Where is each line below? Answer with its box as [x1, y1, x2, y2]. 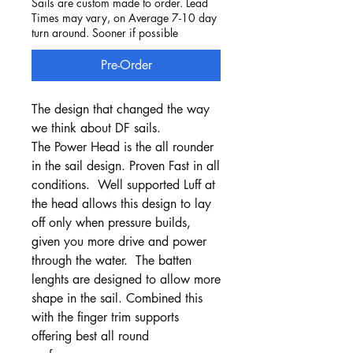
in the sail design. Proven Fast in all [32, 158, 220, 175]
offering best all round [32, 328, 149, 345]
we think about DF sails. [32, 120, 161, 137]
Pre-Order [100, 57, 152, 74]
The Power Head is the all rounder [32, 139, 214, 156]
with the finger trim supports [32, 309, 179, 326]
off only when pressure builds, [32, 214, 191, 232]
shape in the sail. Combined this [32, 290, 203, 307]
